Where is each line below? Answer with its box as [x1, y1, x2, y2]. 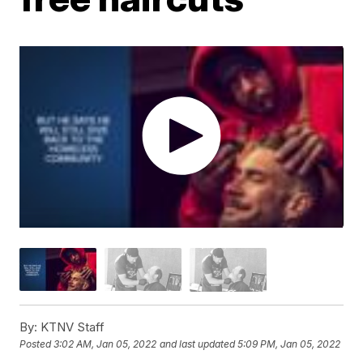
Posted [19, 338, 54, 351]
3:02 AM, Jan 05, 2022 [53, 338, 157, 351]
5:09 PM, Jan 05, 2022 [237, 338, 341, 351]
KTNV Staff [37, 318, 105, 335]
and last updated [160, 338, 236, 351]
